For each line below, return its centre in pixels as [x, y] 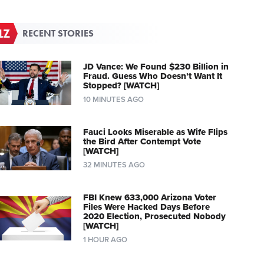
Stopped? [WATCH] [121, 85]
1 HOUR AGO [105, 240]
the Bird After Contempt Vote [142, 141]
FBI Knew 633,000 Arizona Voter [149, 197]
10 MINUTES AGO [113, 99]
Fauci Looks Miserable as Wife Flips [155, 132]
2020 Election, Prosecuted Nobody [154, 216]
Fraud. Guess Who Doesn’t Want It [152, 76]
